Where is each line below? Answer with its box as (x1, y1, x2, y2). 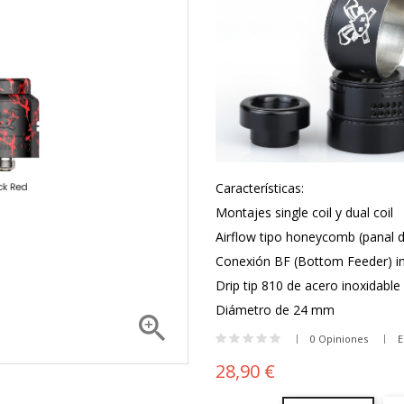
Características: (216, 179, 304, 197)
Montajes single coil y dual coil (216, 204, 393, 222)
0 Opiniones (310, 332, 368, 346)
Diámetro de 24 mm (216, 301, 335, 319)
